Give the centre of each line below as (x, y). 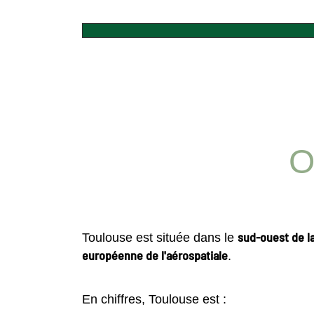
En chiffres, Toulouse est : (154, 299)
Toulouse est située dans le (160, 238)
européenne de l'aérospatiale (155, 255)
